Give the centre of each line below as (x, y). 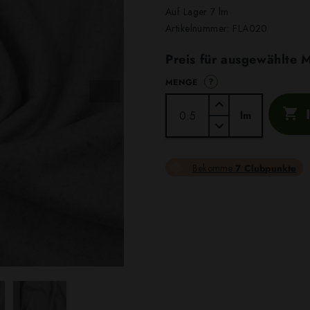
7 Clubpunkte (266, 168)
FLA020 (250, 29)
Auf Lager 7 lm (197, 12)
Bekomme (214, 168)
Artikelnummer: (199, 29)
